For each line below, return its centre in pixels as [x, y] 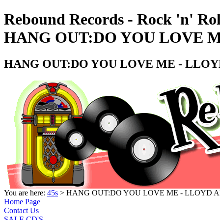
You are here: [26, 192]
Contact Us [21, 210]
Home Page [22, 201]
